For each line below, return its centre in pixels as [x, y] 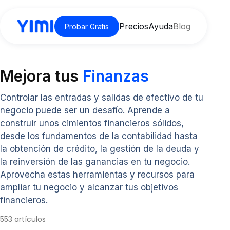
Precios [134, 26]
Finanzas [116, 76]
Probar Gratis [87, 26]
